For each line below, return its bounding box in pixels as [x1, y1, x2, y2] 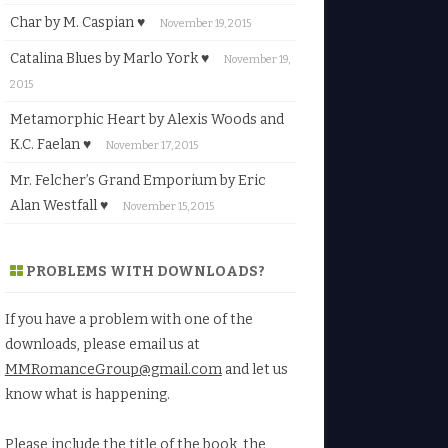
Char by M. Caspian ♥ [9, 13, 145, 31]
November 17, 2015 [105, 138, 198, 152]
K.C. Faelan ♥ [9, 135, 91, 153]
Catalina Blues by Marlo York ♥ [9, 49, 209, 67]
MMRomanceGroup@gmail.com [4, 360, 222, 378]
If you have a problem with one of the [4, 310, 253, 328]
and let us [221, 360, 288, 378]
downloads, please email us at [4, 335, 200, 353]
